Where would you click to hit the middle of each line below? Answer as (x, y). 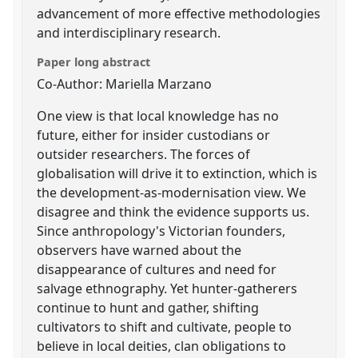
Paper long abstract (94, 62)
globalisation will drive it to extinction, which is (177, 173)
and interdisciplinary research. (129, 32)
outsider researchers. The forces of (144, 154)
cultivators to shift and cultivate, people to (165, 326)
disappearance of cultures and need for (157, 269)
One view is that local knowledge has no (158, 115)
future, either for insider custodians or (154, 135)
